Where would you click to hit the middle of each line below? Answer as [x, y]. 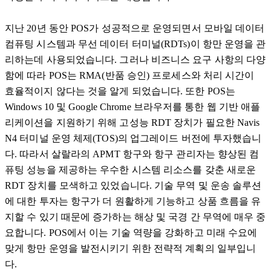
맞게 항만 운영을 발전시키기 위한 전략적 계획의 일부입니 [131, 249]
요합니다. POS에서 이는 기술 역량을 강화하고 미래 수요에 [131, 233]
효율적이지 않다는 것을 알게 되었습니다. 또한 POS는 [120, 91]
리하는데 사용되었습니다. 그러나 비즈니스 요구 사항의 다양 [135, 60]
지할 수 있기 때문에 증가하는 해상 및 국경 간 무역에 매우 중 [135, 217]
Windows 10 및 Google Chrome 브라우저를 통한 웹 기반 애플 [133, 107]
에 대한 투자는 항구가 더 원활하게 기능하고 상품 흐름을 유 [133, 201]
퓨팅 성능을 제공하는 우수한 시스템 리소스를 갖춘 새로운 [131, 170]
